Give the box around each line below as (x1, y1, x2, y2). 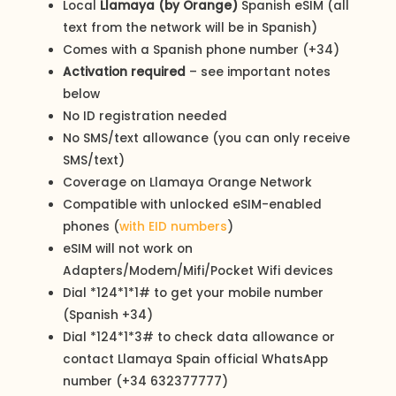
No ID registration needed (63, 107, 228, 125)
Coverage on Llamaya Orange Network (63, 173, 313, 191)
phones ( (63, 217, 120, 235)
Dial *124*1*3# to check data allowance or (63, 328, 336, 346)
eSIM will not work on (63, 240, 194, 257)
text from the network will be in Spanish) (63, 19, 318, 36)
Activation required (63, 63, 187, 80)
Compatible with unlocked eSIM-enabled (63, 195, 323, 213)
